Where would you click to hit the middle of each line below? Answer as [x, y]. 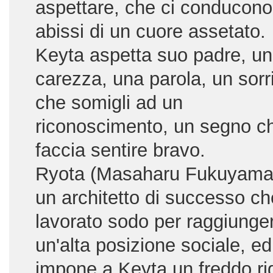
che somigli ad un [109, 103]
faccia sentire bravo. [120, 150]
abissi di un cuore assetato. [150, 31]
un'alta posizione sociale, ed [153, 245]
